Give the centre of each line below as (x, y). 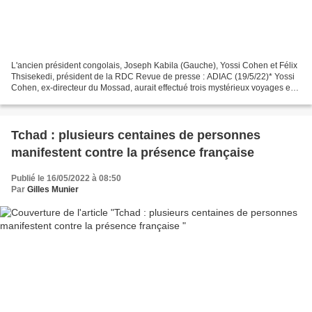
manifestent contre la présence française (133, 152)
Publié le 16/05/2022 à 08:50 (66, 178)
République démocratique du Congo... (84, 99)
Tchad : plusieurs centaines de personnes (136, 135)
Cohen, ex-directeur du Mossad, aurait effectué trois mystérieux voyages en (153, 87)
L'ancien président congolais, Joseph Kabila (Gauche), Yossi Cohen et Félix (154, 65)
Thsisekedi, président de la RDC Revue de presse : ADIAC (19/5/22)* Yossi (153, 76)
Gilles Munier (53, 189)
